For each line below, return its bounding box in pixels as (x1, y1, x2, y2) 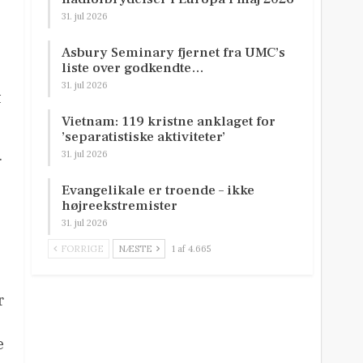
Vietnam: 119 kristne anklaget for (62, 113, 276, 131)
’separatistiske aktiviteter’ (62, 128, 226, 147)
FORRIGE (58, 243, 105, 255)
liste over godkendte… (62, 59, 205, 78)
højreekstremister (62, 197, 178, 216)
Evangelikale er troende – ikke (62, 181, 255, 200)
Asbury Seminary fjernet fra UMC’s (62, 44, 286, 62)
